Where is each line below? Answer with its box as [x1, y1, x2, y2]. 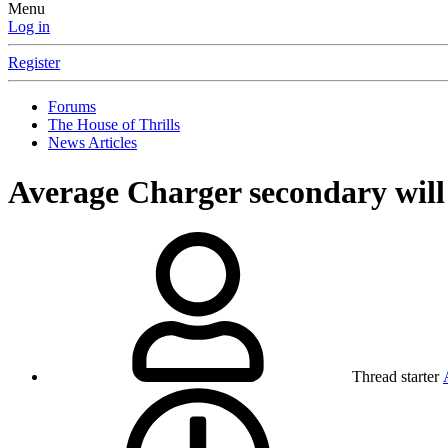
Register [8, 54, 60, 72]
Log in [8, 18, 50, 36]
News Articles [48, 134, 137, 152]
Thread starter [352, 368, 439, 386]
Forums [48, 98, 96, 116]
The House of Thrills [48, 116, 180, 134]
